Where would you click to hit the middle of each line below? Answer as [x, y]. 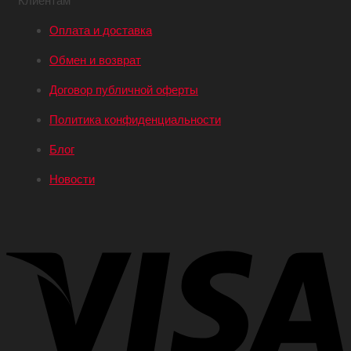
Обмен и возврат [95, 60]
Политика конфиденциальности [135, 119]
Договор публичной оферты [124, 89]
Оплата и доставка [101, 30]
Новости [72, 179]
